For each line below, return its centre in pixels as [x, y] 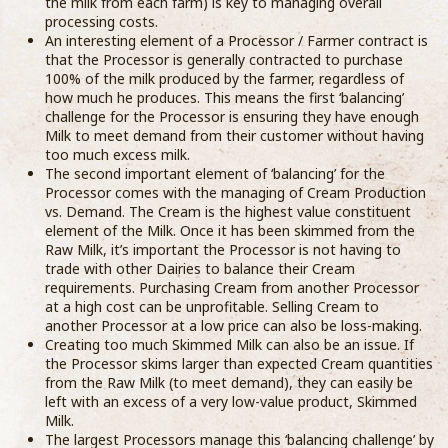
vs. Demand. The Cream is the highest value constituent [228, 211]
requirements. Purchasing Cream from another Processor [232, 287]
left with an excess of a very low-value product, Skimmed [231, 401]
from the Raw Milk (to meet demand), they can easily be [229, 382]
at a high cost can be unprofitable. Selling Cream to [212, 306]
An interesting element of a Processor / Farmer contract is [237, 40]
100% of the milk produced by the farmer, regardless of [225, 78]
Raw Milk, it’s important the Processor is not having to [223, 249]
